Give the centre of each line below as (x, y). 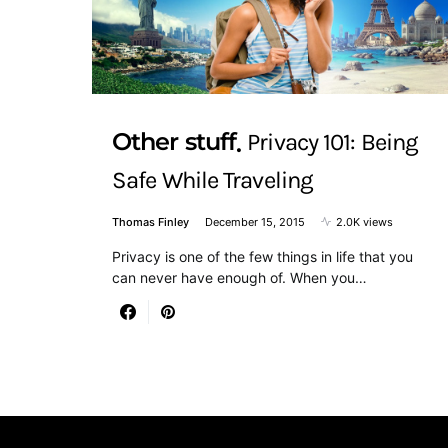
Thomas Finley (150, 221)
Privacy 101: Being (333, 142)
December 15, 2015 (255, 221)
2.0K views (364, 221)
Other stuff (174, 141)
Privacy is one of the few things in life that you (262, 256)
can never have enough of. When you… (239, 277)
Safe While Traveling (213, 179)
